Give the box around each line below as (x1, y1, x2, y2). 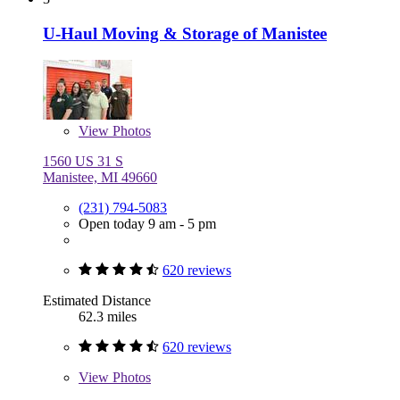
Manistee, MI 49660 (43, 170, 157, 186)
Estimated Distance (43, 293, 151, 309)
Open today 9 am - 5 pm (79, 216, 216, 232)
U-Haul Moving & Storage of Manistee (43, 23, 327, 43)
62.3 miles (79, 309, 137, 325)
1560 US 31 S (43, 154, 123, 170)
